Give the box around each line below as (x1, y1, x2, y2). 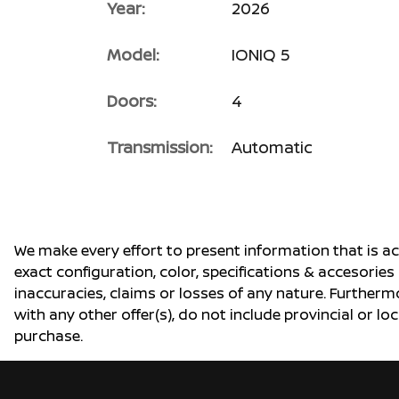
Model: (107, 44, 159, 65)
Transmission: (107, 136, 213, 158)
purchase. (14, 326, 83, 346)
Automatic (232, 136, 313, 158)
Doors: (107, 90, 157, 111)
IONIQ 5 (232, 44, 290, 65)
